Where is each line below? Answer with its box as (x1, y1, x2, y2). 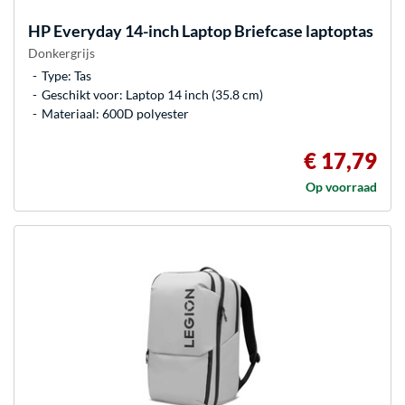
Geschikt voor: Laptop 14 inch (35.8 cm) (42, 86, 263, 102)
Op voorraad (306, 178, 377, 194)
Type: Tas (42, 67, 91, 83)
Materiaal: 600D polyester (42, 105, 189, 121)
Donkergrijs (28, 44, 95, 61)
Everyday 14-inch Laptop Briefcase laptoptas (51, 20, 373, 41)
